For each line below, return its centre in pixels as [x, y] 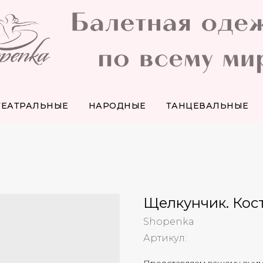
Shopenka [169, 222]
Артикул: [165, 238]
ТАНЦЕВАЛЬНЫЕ [207, 106]
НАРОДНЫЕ [117, 106]
